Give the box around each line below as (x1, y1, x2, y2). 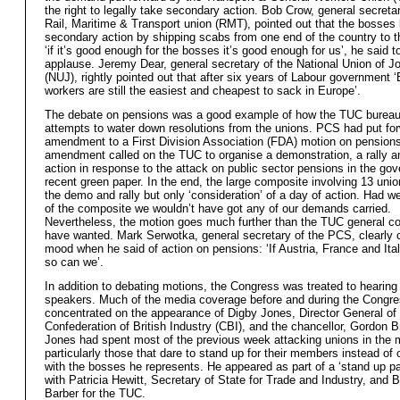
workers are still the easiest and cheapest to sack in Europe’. (45, 84, 361, 98)
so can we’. (45, 255, 104, 270)
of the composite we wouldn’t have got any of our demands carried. (45, 202, 391, 216)
